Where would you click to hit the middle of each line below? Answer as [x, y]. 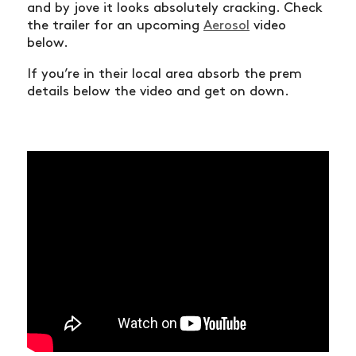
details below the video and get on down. [158, 92]
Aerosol [226, 26]
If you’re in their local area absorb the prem [164, 74]
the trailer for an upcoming [115, 26]
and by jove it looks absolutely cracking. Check [175, 8]
